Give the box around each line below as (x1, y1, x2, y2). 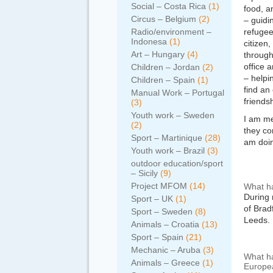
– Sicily (131, 168, 158, 178)
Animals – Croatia (131, 219, 199, 229)
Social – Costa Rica (131, 1, 206, 11)
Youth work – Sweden (131, 110, 214, 120)
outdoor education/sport (131, 158, 223, 168)
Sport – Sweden (131, 207, 193, 216)
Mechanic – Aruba (131, 245, 200, 255)
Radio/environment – (131, 27, 211, 37)
